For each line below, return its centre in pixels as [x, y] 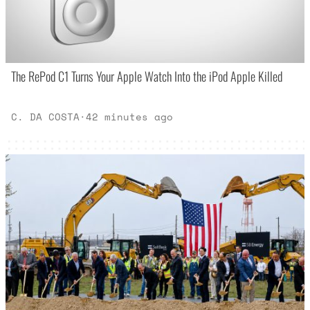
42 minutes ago [130, 116]
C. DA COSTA [46, 116]
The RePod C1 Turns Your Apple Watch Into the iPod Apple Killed [147, 75]
